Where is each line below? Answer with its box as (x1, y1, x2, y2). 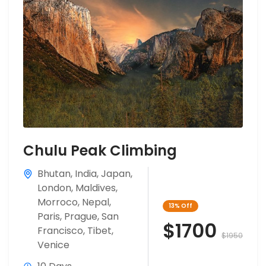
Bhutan (37, 166, 71, 180)
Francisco (37, 223, 83, 237)
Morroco (37, 195, 78, 209)
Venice (37, 237, 69, 252)
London (37, 180, 71, 195)
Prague (64, 209, 97, 223)
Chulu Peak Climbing (23, 140, 177, 160)
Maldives (75, 180, 116, 195)
